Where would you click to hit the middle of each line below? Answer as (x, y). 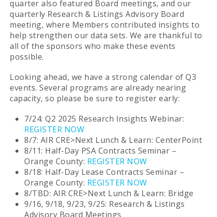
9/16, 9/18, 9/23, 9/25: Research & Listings (105, 204)
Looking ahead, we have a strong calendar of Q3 (103, 77)
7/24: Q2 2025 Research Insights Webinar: (104, 119)
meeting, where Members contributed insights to (105, 25)
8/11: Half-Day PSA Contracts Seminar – (100, 151)
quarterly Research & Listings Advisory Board (97, 14)
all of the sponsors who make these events (93, 46)
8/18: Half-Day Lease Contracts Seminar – (104, 172)
